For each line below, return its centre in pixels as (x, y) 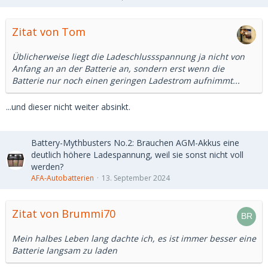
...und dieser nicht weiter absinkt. (68, 107)
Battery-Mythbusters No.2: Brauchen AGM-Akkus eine (135, 143)
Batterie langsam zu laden (65, 251)
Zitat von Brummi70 (64, 214)
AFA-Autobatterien (63, 178)
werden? (47, 167)
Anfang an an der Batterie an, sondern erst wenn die (118, 69)
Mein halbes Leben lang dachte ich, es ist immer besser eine (134, 239)
